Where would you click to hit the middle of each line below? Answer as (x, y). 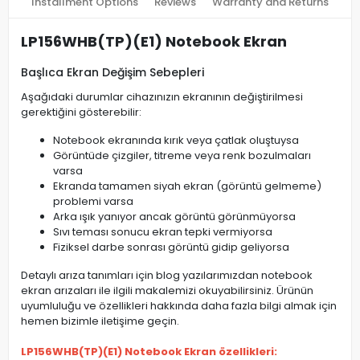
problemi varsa (93, 201)
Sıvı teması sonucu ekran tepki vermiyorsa (163, 232)
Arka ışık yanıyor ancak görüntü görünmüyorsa (174, 217)
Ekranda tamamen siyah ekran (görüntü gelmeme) (187, 186)
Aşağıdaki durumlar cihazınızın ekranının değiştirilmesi (162, 97)
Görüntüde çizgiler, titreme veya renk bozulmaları (182, 155)
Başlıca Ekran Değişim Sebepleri (112, 72)
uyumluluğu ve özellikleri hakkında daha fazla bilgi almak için (179, 306)
